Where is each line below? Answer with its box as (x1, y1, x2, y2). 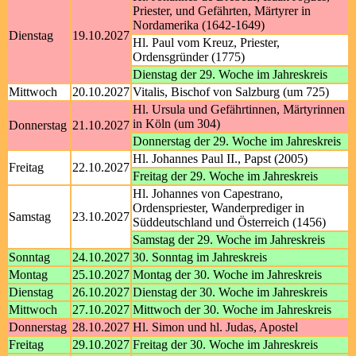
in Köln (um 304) (133, 117, 220, 130)
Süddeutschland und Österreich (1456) (133, 215, 326, 229)
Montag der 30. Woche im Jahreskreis (133, 268, 322, 281)
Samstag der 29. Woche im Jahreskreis (133, 233, 325, 246)
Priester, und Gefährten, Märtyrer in (133, 4, 311, 17)
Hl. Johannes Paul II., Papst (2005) (133, 152, 308, 165)
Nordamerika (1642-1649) (133, 18, 265, 32)
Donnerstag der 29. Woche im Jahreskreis (133, 134, 341, 148)
